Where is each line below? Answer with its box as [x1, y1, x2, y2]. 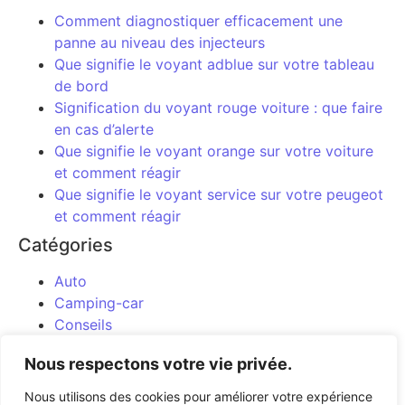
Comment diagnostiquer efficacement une [54, 11, 343, 30]
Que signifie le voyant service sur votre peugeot [54, 184, 383, 203]
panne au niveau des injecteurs [54, 33, 265, 52]
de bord [54, 76, 108, 95]
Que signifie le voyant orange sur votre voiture [54, 141, 373, 160]
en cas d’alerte [54, 119, 154, 138]
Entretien [54, 336, 116, 355]
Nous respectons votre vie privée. [24, 354, 292, 373]
